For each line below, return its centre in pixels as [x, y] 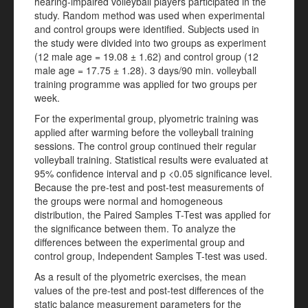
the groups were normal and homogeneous [129, 201]
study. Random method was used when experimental [150, 15]
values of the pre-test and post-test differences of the [149, 290]
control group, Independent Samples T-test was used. [151, 256]
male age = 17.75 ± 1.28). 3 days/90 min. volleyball [145, 70]
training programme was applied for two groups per [146, 84]
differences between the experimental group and [140, 242]
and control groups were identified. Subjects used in [147, 29]
